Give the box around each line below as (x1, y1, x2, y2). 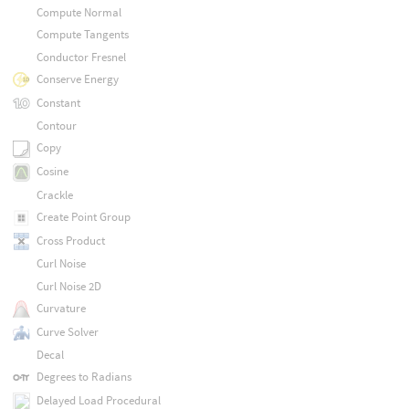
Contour (36, 118, 77, 134)
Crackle (36, 186, 73, 203)
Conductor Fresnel (36, 48, 126, 65)
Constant (36, 94, 80, 110)
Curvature (36, 299, 86, 316)
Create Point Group (36, 209, 131, 225)
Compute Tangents (36, 26, 129, 43)
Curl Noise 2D (36, 278, 101, 294)
